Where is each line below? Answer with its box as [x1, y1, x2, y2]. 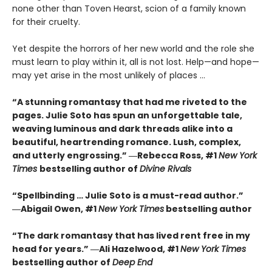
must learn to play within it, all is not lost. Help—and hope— [12, 55, 259, 68]
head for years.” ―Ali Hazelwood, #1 [12, 242, 180, 255]
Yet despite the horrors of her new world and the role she [12, 42, 254, 55]
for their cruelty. [12, 15, 80, 28]
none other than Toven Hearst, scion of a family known [12, 2, 246, 15]
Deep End [112, 256, 152, 268]
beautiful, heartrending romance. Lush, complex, [12, 135, 241, 148]
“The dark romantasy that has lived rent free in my [12, 229, 250, 242]
